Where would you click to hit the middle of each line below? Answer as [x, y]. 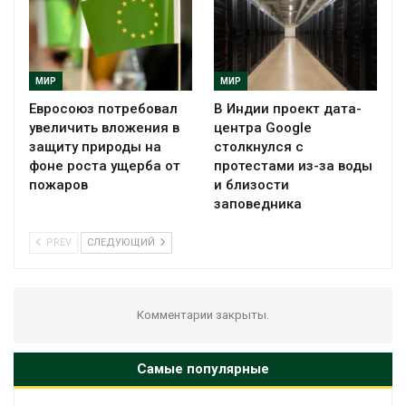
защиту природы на [95, 147]
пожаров [58, 185]
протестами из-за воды [293, 166]
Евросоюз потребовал [103, 109]
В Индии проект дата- [288, 109]
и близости [251, 185]
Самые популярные [203, 369]
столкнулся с [259, 147]
